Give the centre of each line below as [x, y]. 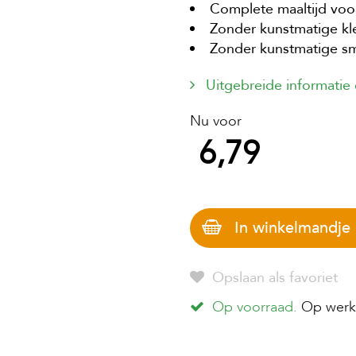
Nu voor [216, 122]
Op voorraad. [255, 308]
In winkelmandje [292, 228]
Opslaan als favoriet [273, 278]
